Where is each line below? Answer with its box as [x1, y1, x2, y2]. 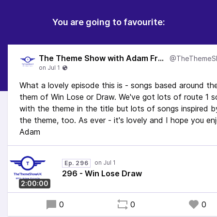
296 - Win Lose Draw [62, 169, 142, 178]
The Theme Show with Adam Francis [158, 53, 164, 63]
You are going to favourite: [52, 17, 165, 27]
